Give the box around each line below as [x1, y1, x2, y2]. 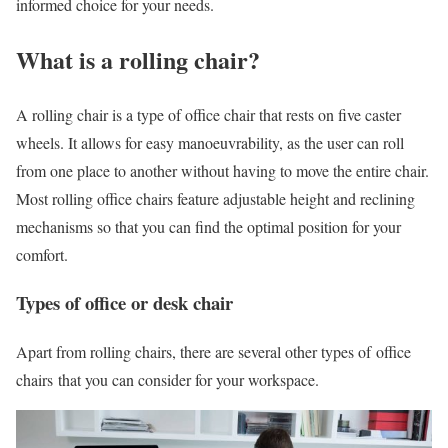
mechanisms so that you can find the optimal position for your [16, 215, 401, 237]
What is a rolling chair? [16, 41, 260, 77]
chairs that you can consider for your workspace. [16, 369, 319, 391]
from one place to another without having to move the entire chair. [16, 159, 429, 181]
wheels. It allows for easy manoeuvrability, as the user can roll [16, 131, 404, 153]
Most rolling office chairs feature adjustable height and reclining [16, 187, 415, 209]
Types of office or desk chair [16, 289, 233, 317]
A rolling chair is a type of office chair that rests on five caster [16, 103, 401, 125]
